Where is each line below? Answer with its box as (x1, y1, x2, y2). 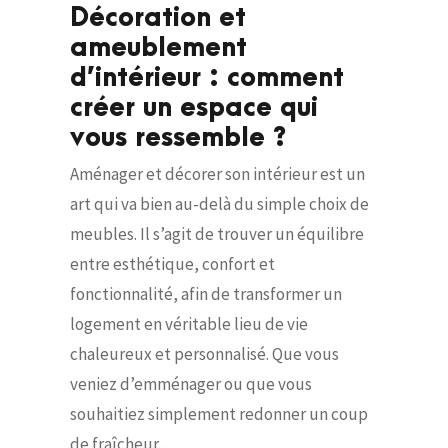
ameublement (70, 33, 247, 64)
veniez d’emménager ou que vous (70, 373, 312, 396)
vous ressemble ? (70, 123, 287, 154)
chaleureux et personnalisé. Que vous (70, 343, 339, 366)
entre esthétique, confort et (70, 253, 275, 276)
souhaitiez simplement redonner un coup (70, 403, 368, 426)
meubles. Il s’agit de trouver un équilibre (70, 223, 364, 246)
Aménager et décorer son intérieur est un (70, 163, 365, 186)
